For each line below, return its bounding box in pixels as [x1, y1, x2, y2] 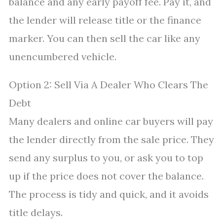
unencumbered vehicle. [9, 50, 116, 63]
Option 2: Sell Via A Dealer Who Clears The [9, 78, 208, 91]
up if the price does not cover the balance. [9, 170, 204, 182]
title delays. [9, 206, 63, 219]
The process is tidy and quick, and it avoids [9, 188, 209, 200]
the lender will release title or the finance [9, 14, 201, 26]
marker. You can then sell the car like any [9, 32, 200, 44]
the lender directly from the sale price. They [9, 133, 214, 146]
